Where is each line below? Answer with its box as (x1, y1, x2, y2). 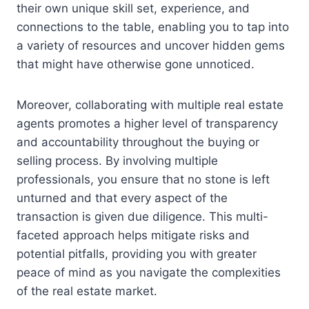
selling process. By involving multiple (17, 153, 218, 168)
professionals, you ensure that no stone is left (17, 172, 270, 186)
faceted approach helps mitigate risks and (17, 228, 250, 242)
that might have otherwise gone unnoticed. (17, 57, 255, 71)
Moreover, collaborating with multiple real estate (17, 97, 283, 112)
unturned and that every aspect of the (17, 190, 228, 205)
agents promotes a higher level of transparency (17, 116, 278, 130)
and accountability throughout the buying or (17, 134, 259, 149)
